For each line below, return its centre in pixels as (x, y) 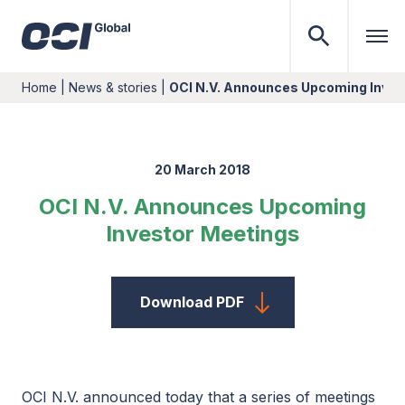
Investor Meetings (202, 234)
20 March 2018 (202, 170)
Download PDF (192, 302)
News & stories (113, 87)
